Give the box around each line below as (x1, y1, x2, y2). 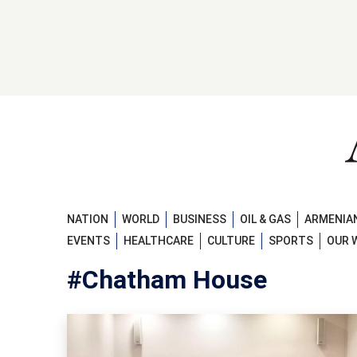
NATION (67, 212, 108, 226)
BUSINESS (173, 212, 226, 226)
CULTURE (207, 234, 255, 248)
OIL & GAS (240, 212, 291, 226)
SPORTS (269, 234, 313, 248)
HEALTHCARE (124, 234, 194, 248)
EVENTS (67, 234, 110, 248)
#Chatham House (67, 265, 267, 296)
